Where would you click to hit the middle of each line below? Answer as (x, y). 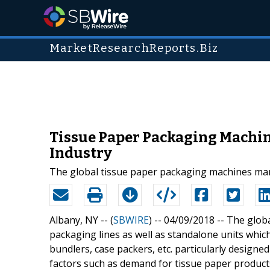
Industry (81, 153)
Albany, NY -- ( (81, 220)
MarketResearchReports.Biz (134, 48)
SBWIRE (131, 220)
